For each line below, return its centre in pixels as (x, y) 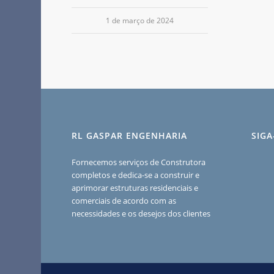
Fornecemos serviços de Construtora (139, 162)
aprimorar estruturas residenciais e (135, 188)
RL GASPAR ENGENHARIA (130, 136)
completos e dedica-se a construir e (136, 175)
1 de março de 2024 (140, 20)
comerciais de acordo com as (124, 201)
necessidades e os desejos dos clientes (141, 214)
